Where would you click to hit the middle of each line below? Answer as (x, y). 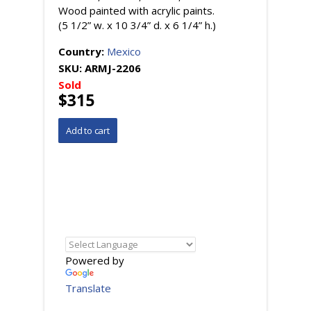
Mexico (124, 51)
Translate (88, 288)
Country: (83, 51)
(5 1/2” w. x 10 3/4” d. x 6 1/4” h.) (137, 25)
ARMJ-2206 (113, 68)
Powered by (95, 260)
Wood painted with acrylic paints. (136, 10)
